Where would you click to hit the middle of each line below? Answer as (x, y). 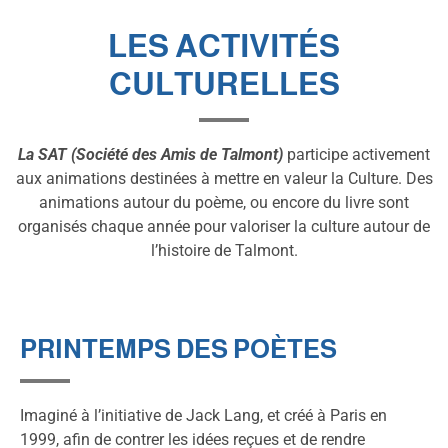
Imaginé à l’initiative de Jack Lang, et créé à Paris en (203, 415)
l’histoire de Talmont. (224, 250)
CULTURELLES (224, 83)
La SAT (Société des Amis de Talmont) (152, 154)
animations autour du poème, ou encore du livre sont (224, 202)
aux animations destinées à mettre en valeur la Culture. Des (224, 178)
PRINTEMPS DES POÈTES (178, 348)
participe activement (358, 154)
